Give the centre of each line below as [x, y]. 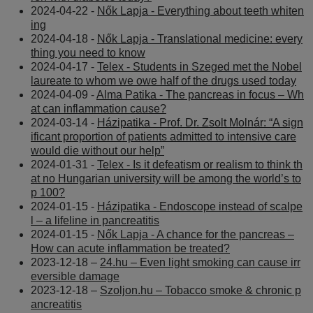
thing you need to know [88, 52]
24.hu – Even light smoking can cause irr [200, 262]
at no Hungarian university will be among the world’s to [166, 178]
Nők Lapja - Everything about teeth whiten [201, 10]
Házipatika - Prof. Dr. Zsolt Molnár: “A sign [200, 122]
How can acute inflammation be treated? [130, 248]
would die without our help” [97, 150]
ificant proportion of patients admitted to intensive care [163, 136]
